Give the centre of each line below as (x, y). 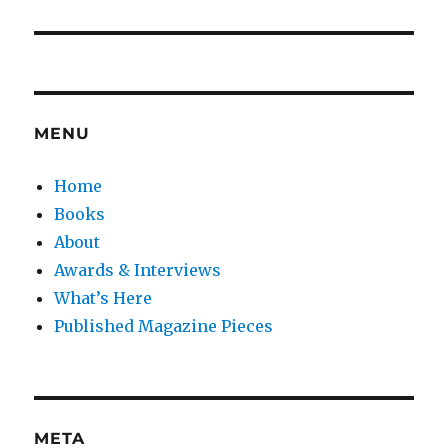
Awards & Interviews (138, 269)
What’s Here (103, 297)
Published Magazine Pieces (164, 325)
